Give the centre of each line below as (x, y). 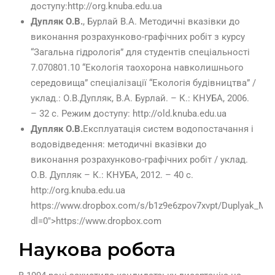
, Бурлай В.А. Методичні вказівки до (161, 22)
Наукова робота (97, 250)
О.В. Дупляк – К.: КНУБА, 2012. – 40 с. (112, 175)
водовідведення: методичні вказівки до (119, 145)
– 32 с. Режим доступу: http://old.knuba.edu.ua (129, 114)
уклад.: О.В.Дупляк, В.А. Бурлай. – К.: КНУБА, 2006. (140, 99)
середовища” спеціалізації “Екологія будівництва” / (143, 83)
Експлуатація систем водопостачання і (168, 129)
